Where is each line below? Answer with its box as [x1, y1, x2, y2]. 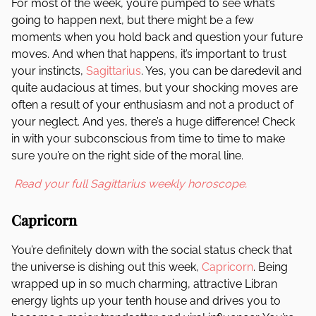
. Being [253, 260, 288, 274]
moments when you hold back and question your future [11, 30, 303, 44]
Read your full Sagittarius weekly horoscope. [14, 177, 247, 190]
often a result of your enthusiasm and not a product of [11, 98, 293, 111]
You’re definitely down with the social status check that [11, 243, 292, 257]
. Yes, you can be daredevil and [141, 64, 302, 78]
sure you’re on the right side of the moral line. [11, 149, 249, 162]
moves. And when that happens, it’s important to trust [11, 47, 286, 61]
